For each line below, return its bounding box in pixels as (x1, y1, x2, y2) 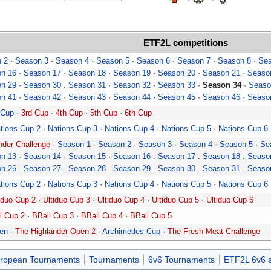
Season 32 (113, 80, 151, 90)
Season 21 (203, 68, 240, 77)
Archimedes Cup (102, 226, 160, 236)
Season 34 (203, 80, 241, 90)
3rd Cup (21, 108, 48, 117)
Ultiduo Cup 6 (206, 195, 253, 204)
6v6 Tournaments (148, 254, 215, 264)
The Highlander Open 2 (15, 226, 96, 236)
